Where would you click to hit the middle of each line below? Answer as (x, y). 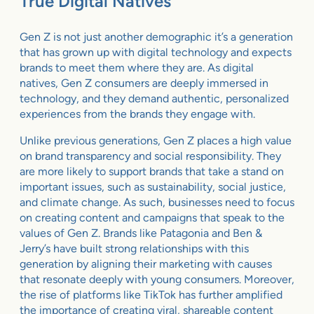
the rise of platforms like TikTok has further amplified (151, 295)
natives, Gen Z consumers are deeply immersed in (144, 83)
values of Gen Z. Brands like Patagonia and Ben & (141, 233)
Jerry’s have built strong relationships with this (134, 249)
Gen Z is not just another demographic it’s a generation (156, 37)
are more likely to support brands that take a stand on (152, 172)
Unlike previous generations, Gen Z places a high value (156, 141)
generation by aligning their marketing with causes (146, 264)
